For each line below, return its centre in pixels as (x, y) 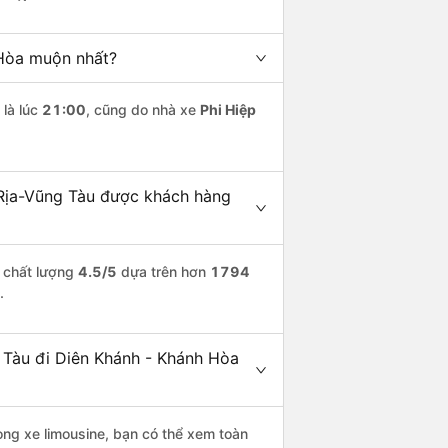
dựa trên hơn (163, 272)
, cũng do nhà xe (143, 110)
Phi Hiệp (228, 110)
